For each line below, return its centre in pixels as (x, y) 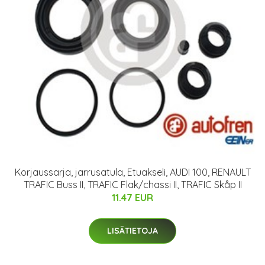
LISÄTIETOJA (132, 230)
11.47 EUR (132, 197)
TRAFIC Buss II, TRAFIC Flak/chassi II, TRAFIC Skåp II (132, 184)
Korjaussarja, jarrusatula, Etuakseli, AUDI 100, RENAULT (132, 172)
